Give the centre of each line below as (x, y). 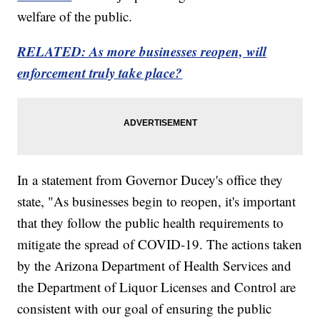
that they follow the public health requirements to (151, 222)
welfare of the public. (75, 16)
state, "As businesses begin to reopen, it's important (157, 201)
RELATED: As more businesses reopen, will (142, 51)
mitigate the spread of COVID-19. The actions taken (160, 244)
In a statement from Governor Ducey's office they (150, 179)
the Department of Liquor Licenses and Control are (157, 286)
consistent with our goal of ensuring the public (145, 308)
